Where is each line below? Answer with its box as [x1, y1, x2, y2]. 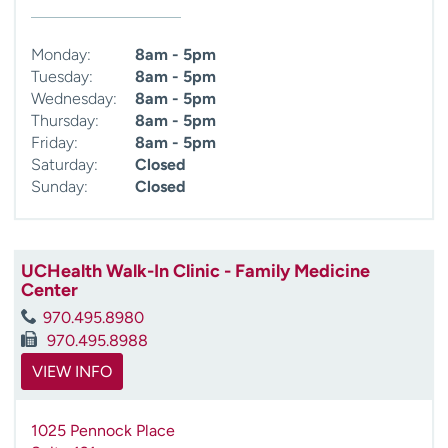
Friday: [31, 132, 78, 152]
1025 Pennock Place [31, 420, 175, 440]
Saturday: [31, 154, 98, 174]
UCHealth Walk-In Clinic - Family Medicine [21, 259, 370, 282]
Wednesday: [31, 88, 117, 108]
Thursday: [31, 110, 99, 130]
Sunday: [31, 176, 88, 196]
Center [21, 278, 78, 301]
